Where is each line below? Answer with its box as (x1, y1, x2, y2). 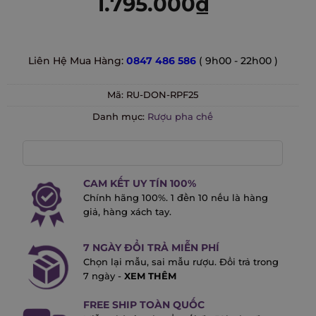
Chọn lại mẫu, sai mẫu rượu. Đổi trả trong (83, 257, 279, 268)
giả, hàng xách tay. (83, 207, 171, 218)
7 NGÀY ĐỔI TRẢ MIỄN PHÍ (83, 241, 219, 255)
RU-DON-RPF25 (126, 89, 198, 100)
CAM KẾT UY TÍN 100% (83, 177, 196, 190)
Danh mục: (92, 111, 147, 122)
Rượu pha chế (147, 111, 213, 122)
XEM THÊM (123, 271, 176, 282)
